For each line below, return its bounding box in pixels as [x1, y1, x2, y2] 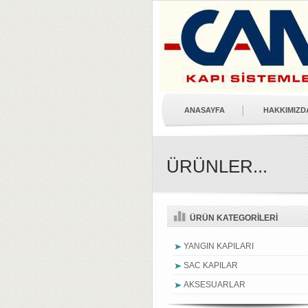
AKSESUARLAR [184, 280, 245, 289]
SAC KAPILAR [184, 261, 238, 270]
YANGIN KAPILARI [184, 241, 254, 251]
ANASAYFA [184, 106, 225, 114]
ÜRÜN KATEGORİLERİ [190, 213, 278, 223]
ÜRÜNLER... [166, 156, 267, 177]
